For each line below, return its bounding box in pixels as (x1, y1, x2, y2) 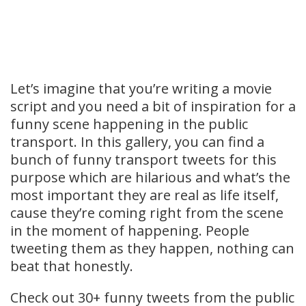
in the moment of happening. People (10, 221, 249, 240)
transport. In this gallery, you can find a (10, 132, 264, 151)
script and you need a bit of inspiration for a (10, 96, 296, 115)
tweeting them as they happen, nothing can (10, 238, 294, 258)
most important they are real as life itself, (10, 185, 279, 204)
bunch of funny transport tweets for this (10, 150, 277, 169)
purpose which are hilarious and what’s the (10, 167, 290, 186)
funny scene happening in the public (10, 114, 248, 133)
